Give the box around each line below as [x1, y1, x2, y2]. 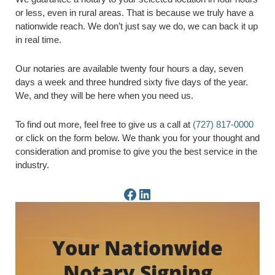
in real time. [15, 34, 61, 45]
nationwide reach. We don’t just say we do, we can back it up [15, 21, 258, 31]
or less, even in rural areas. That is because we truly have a [15, 7, 254, 18]
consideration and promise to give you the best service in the [15, 146, 257, 157]
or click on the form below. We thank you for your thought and [15, 133, 260, 143]
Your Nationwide [52, 234, 223, 261]
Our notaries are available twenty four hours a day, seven [15, 63, 243, 74]
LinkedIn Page [137, 185, 171, 202]
